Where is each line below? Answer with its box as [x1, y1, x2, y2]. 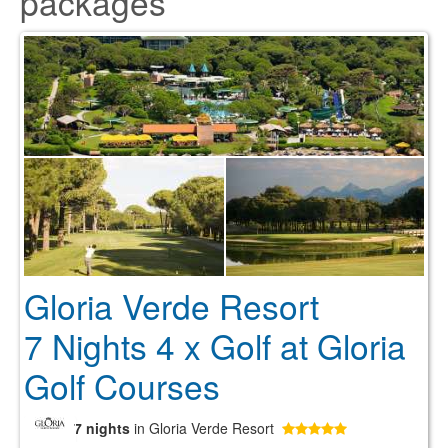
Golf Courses [24, 362, 220, 410]
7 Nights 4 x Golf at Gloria [24, 322, 406, 370]
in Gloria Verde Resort [134, 418, 274, 438]
